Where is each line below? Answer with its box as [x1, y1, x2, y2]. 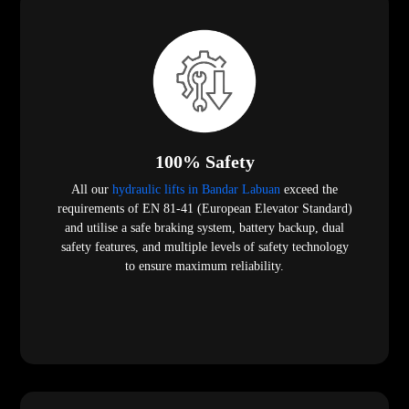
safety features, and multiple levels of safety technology [60, 240, 349, 255]
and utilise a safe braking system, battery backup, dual [65, 221, 344, 236]
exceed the [280, 183, 338, 197]
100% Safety [154, 152, 255, 173]
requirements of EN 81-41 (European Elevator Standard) [57, 202, 352, 216]
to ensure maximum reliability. [125, 259, 284, 274]
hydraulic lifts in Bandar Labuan [112, 183, 280, 197]
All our [71, 183, 112, 197]
